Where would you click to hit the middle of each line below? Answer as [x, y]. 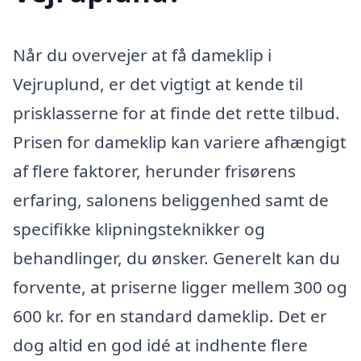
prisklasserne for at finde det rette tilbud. [176, 112]
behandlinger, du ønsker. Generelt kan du [176, 257]
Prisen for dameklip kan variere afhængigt [180, 141]
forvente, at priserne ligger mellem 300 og [180, 286]
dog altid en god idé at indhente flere [160, 344]
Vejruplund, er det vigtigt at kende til [158, 83]
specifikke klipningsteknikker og [139, 228]
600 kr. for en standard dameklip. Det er [170, 315]
